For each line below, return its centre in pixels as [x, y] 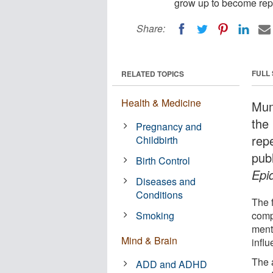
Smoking [155, 215]
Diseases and [166, 181]
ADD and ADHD [172, 264]
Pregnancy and [169, 126]
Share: [151, 28]
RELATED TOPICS [153, 73]
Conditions [160, 194]
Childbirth [157, 140]
